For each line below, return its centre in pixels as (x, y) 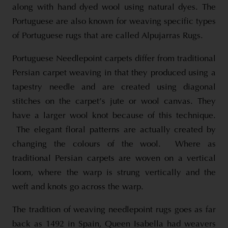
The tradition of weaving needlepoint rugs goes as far (114, 210)
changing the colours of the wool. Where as (114, 144)
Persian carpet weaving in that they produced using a (114, 73)
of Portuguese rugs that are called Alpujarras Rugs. (108, 36)
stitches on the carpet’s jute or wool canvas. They (114, 101)
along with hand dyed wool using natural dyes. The (114, 7)
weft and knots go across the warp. (78, 187)
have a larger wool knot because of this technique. (114, 116)
